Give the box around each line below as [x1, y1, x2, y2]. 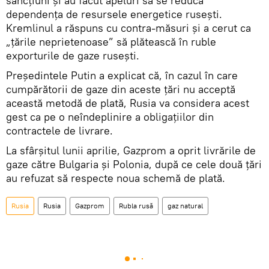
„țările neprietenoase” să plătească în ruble [6, 35, 216, 49]
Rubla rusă [119, 201, 153, 211]
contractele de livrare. [6, 124, 113, 138]
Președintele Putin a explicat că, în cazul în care [6, 68, 238, 83]
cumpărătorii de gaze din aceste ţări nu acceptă [6, 82, 235, 97]
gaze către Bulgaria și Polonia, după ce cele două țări [6, 157, 262, 172]
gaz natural [168, 201, 203, 211]
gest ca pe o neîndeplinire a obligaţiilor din [6, 110, 214, 124]
